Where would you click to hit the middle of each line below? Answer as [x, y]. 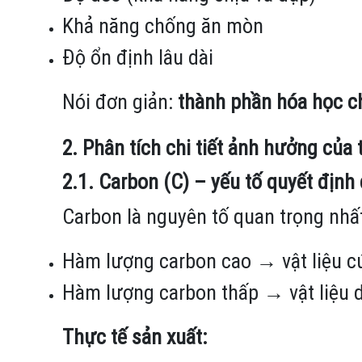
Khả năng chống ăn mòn [163, 25]
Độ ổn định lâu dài [138, 57]
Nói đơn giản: [120, 101]
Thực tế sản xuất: [135, 337]
